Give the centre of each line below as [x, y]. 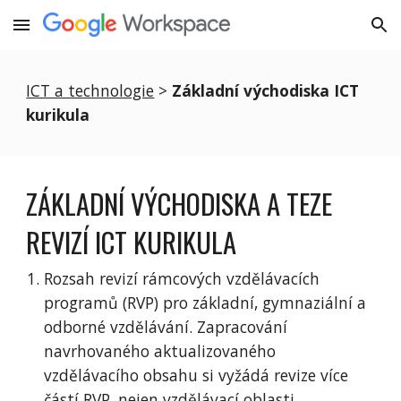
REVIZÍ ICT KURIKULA [132, 242]
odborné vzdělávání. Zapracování [166, 327]
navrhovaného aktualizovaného [160, 351]
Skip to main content [78, 33]
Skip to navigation [331, 33]
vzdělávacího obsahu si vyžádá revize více [196, 375]
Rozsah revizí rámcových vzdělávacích [182, 278]
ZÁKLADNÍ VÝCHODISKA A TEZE [179, 203]
